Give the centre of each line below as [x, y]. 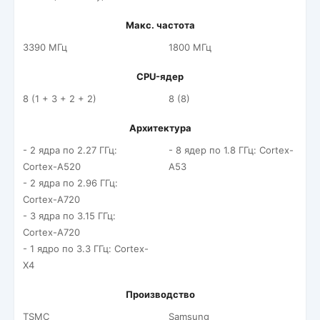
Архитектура [160, 128]
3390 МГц [45, 47]
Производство [160, 294]
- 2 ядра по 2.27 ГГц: [70, 150]
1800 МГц [190, 47]
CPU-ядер [160, 76]
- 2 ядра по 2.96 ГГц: [70, 183]
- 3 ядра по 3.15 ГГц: [69, 216]
